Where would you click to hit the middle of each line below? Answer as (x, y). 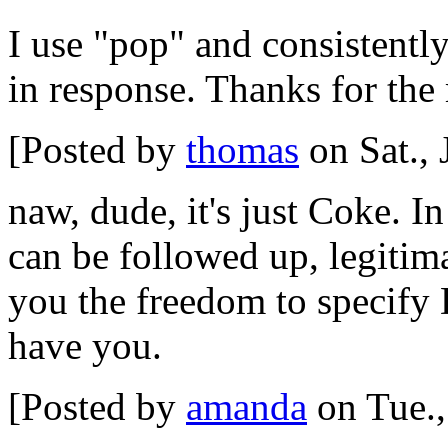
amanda (246, 406)
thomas (242, 149)
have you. (85, 345)
